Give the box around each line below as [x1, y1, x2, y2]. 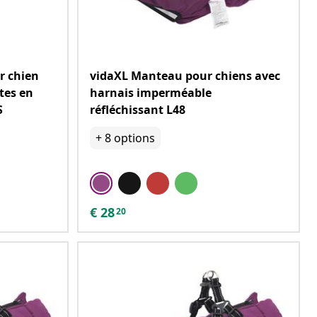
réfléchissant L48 [90, 102, 185, 117]
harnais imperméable [90, 85, 212, 100]
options [114, 130, 155, 146]
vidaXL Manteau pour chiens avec [90, 68, 280, 83]
